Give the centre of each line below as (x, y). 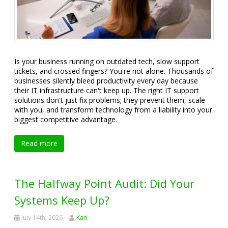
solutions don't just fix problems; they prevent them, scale (110, 100)
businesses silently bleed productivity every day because (106, 80)
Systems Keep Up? (62, 200)
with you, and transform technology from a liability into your (113, 109)
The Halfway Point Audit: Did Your (104, 183)
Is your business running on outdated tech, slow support (107, 61)
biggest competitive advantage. (66, 119)
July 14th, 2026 (41, 217)
